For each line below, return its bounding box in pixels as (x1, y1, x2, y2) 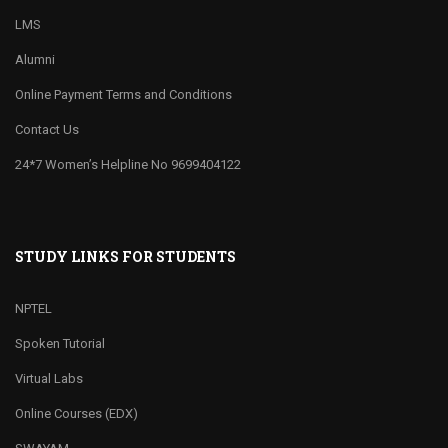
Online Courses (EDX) (15, 406, 138, 422)
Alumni (15, 52, 55, 68)
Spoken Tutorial (15, 336, 105, 352)
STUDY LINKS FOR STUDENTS (15, 247, 236, 267)
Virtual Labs (15, 371, 83, 387)
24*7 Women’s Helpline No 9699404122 (15, 157, 241, 173)
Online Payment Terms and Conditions (15, 87, 232, 103)
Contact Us (15, 122, 79, 138)
